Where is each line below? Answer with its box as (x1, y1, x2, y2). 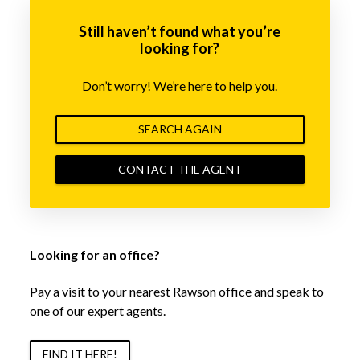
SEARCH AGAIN (137, 121, 222, 136)
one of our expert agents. (29, 303, 166, 319)
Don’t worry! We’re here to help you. (82, 78, 278, 94)
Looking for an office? (29, 247, 160, 263)
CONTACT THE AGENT (117, 162, 242, 176)
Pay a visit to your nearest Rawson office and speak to (29, 284, 324, 300)
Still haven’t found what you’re (79, 22, 281, 41)
